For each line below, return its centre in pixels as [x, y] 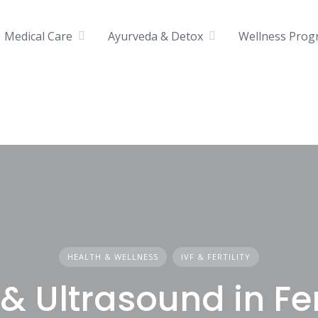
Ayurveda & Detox [155, 36]
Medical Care [38, 36]
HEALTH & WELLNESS [113, 256]
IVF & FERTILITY [215, 256]
